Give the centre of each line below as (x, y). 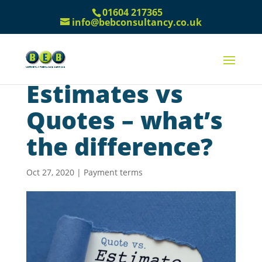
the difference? (119, 146)
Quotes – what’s (124, 120)
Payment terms (113, 172)
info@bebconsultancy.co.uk (137, 22)
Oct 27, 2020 (50, 172)
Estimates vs (104, 94)
